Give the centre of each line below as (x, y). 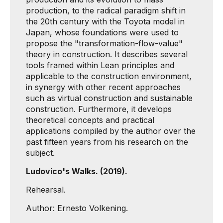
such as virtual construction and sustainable (109, 98)
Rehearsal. (46, 190)
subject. (40, 153)
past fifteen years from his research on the (107, 142)
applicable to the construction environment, (109, 76)
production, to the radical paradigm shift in (106, 10)
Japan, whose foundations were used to (102, 32)
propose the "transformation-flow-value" (104, 43)
